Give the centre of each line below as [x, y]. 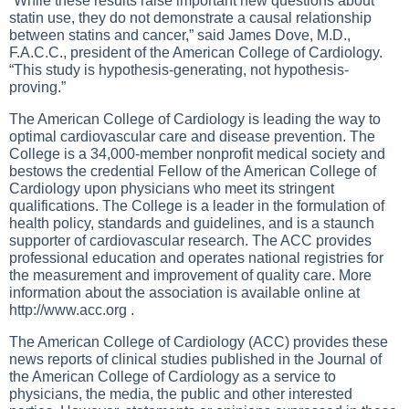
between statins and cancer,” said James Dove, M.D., [180, 35]
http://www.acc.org [68, 310]
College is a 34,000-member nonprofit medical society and [197, 154]
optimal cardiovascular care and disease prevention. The [192, 136]
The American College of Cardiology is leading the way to [195, 119]
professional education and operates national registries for [196, 258]
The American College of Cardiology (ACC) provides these [199, 342]
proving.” [37, 87]
